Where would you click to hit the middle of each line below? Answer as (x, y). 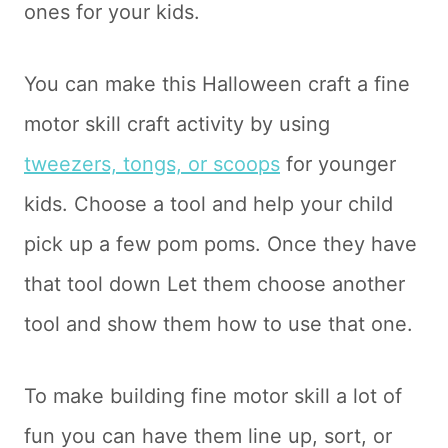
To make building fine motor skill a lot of (213, 396)
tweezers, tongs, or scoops (152, 164)
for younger (338, 164)
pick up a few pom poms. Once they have (220, 244)
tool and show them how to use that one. (218, 324)
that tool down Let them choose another (214, 284)
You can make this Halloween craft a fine (217, 84)
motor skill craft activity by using (177, 124)
